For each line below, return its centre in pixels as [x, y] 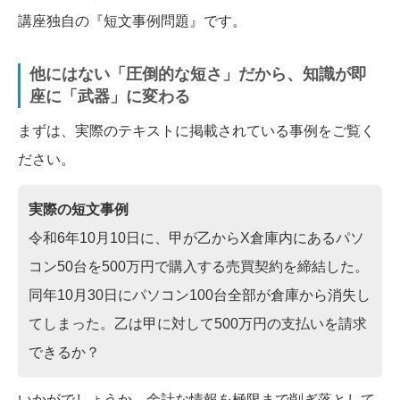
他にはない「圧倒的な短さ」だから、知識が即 [198, 75]
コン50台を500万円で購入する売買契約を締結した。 [199, 267]
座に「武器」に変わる [110, 97]
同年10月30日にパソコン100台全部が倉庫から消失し [200, 296]
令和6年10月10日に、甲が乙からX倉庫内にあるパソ [196, 238]
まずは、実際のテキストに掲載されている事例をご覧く [196, 131]
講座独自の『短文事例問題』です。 [132, 21]
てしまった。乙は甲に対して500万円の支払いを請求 [198, 324]
